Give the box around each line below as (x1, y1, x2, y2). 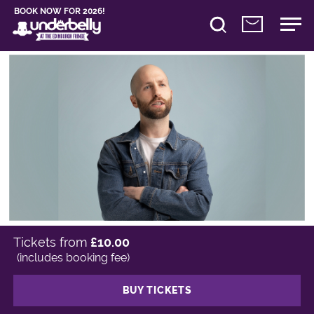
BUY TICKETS (122, 285, 192, 296)
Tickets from (13, 235, 88, 250)
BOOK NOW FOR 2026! (14, 6, 106, 17)
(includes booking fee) (17, 251, 130, 265)
